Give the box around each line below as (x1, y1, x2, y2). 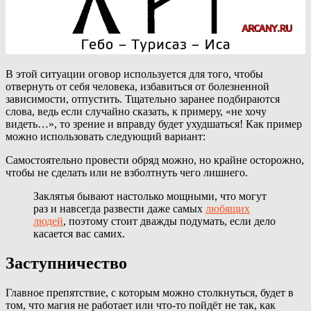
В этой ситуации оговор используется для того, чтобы (6, 68, 263, 81)
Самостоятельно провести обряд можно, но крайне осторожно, (6, 154, 304, 167)
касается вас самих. (33, 228, 125, 240)
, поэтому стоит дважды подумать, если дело (63, 215, 276, 228)
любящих (205, 203, 250, 215)
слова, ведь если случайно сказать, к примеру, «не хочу (6, 106, 267, 118)
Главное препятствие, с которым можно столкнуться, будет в (6, 287, 294, 299)
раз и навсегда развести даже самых (33, 203, 205, 215)
